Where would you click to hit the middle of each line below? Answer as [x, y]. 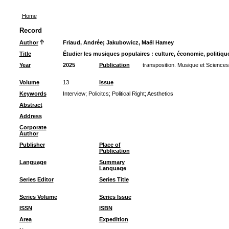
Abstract [31, 105]
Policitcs [98, 94]
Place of [110, 145]
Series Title [114, 179]
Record [30, 30]
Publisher [32, 145]
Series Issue [115, 197]
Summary [112, 162]
